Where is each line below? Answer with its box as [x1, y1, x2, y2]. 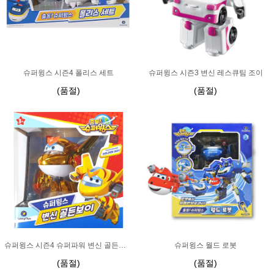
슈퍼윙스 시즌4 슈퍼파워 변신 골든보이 [119, 241, 126, 250]
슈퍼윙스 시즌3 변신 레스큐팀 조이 [148, 68, 263, 77]
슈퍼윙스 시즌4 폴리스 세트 [23, 68, 114, 77]
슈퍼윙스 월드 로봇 [174, 241, 237, 250]
